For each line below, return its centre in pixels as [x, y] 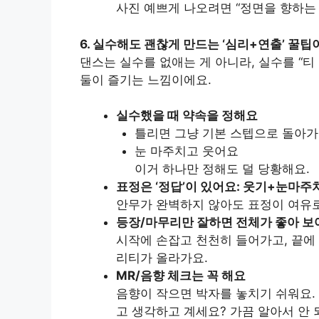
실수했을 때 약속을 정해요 [187, 115]
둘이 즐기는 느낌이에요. [146, 79]
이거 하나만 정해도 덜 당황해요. [222, 169]
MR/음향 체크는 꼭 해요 [181, 276]
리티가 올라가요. [162, 258]
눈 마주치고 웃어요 [186, 151]
